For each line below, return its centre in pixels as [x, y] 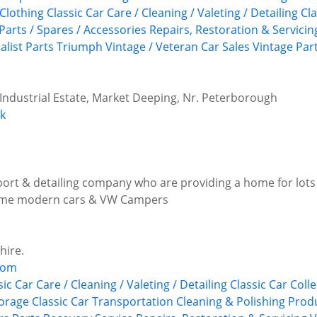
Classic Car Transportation [103, 302]
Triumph [80, 47]
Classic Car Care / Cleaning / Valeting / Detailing [172, 13]
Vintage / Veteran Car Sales [178, 47]
